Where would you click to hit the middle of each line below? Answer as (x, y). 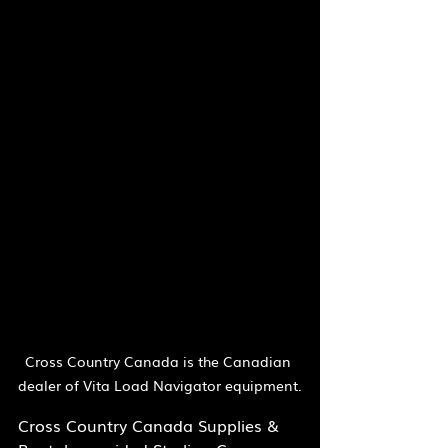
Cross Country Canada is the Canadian (160, 360)
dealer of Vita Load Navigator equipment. (160, 384)
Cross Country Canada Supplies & (151, 424)
